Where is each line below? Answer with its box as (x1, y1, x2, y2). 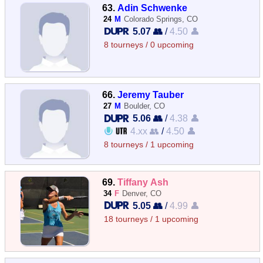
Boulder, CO (124, 102, 166, 111)
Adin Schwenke (117, 2, 188, 13)
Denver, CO (122, 188, 162, 198)
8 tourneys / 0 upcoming (104, 41, 194, 49)
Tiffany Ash (117, 176, 169, 187)
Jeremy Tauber (117, 89, 184, 100)
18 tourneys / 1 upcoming (104, 214, 199, 224)
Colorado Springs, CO (124, 15, 198, 23)
